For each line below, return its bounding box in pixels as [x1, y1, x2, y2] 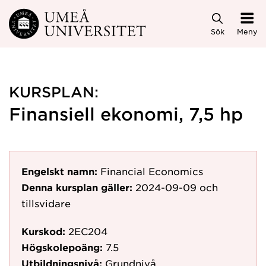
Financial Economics [100, 165, 203, 177]
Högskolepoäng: [21, 241, 103, 253]
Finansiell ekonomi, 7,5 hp [9, 104, 243, 123]
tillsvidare [21, 197, 71, 209]
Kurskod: [21, 225, 65, 237]
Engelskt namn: [21, 165, 97, 177]
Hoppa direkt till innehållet [2, 12, 152, 26]
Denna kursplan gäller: [21, 181, 132, 193]
